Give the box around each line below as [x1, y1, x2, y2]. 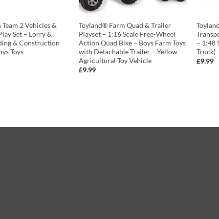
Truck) [197, 47, 216, 56]
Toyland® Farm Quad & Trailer [78, 21, 171, 29]
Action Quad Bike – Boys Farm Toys [78, 38, 186, 47]
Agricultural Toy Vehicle [78, 56, 152, 65]
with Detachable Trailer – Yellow [78, 47, 177, 56]
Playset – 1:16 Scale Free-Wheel [78, 29, 175, 38]
